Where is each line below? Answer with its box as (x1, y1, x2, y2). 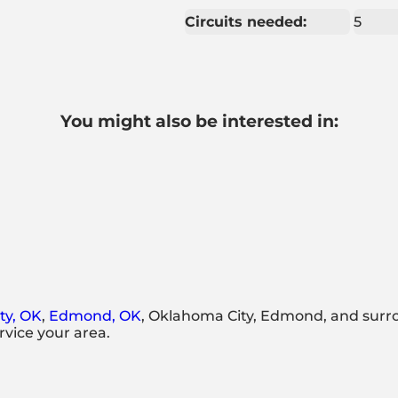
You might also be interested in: (60, 110, 338, 131)
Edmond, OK (48, 307, 141, 325)
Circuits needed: (184, 12, 306, 30)
